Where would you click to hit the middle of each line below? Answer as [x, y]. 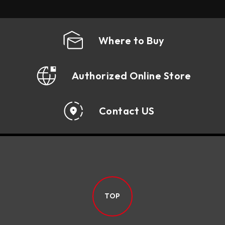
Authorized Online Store [131, 75]
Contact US [127, 110]
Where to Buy [131, 40]
